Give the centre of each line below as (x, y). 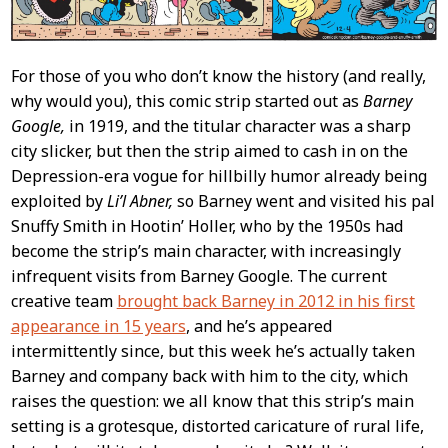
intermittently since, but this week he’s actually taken (212, 350)
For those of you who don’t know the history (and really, (218, 75)
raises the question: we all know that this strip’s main (212, 400)
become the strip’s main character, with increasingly (205, 250)
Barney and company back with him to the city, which (209, 375)
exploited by (58, 200)
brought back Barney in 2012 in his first (265, 300)
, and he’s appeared (258, 325)
